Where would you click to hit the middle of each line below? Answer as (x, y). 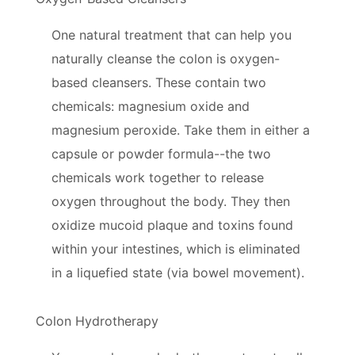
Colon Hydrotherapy (97, 321)
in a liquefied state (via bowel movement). (178, 272)
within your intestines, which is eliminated (176, 248)
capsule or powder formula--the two (161, 153)
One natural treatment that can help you (172, 34)
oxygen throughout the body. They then (171, 201)
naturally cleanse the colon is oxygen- (166, 58)
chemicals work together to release (158, 177)
